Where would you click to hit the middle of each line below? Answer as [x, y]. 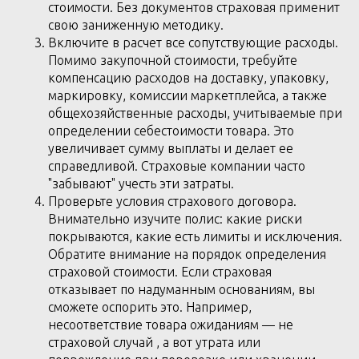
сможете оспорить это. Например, [150, 307]
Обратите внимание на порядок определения [187, 254]
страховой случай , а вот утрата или [154, 342]
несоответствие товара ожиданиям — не [171, 325]
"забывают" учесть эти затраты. [141, 184]
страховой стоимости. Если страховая [160, 272]
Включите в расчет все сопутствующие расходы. [193, 42]
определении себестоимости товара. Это [171, 131]
